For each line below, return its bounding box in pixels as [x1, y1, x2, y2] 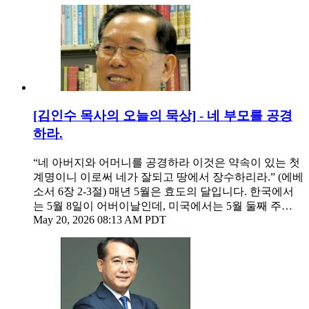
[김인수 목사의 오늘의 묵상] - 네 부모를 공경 [33, 108, 292, 123]
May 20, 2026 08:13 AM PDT [33, 213, 166, 226]
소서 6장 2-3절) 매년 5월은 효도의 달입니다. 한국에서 [33, 185, 294, 197]
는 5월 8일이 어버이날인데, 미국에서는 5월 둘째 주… [33, 199, 292, 212]
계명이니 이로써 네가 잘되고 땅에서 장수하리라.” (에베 [33, 170, 303, 183]
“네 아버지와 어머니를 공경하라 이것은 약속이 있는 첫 [33, 156, 300, 168]
